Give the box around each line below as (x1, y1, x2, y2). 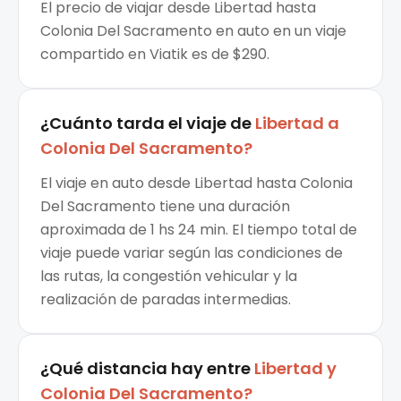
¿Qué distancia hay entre (40, 357, 251, 380)
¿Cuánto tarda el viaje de (40, 112, 252, 135)
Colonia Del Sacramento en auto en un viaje (40, 21, 346, 42)
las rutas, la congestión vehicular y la (40, 266, 297, 287)
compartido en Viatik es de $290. (40, 44, 269, 65)
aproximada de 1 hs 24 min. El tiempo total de (40, 219, 357, 241)
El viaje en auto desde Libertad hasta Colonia (40, 173, 353, 194)
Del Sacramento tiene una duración (40, 196, 290, 218)
